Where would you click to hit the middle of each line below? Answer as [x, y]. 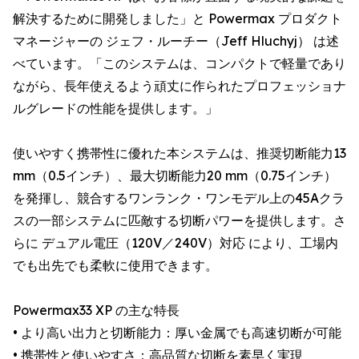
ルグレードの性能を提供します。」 [115, 108]
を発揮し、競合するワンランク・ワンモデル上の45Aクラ [179, 198]
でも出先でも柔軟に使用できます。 [115, 265]
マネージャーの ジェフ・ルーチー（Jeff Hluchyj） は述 [176, 41]
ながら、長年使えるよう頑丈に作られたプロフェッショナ [179, 86]
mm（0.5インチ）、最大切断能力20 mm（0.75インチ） [175, 175]
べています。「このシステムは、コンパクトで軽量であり [179, 63]
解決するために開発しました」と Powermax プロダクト [177, 18]
